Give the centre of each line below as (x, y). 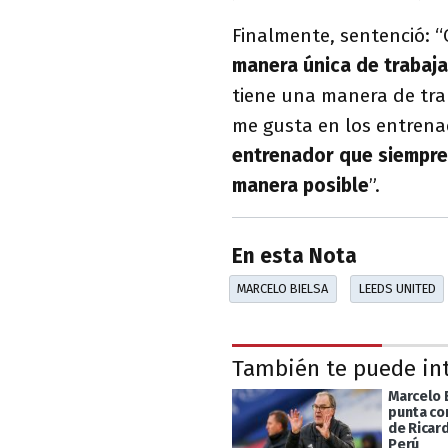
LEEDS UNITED (397, 289)
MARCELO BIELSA (283, 289)
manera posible (300, 185)
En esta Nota (294, 257)
